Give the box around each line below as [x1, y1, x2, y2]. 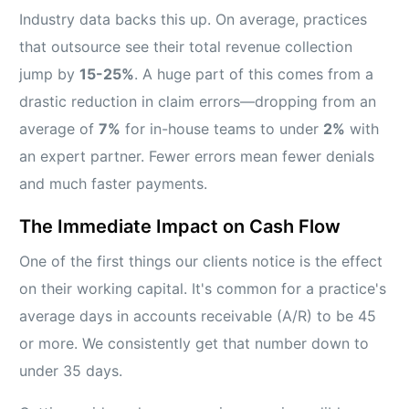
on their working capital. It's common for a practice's [19, 278, 387, 298]
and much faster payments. [19, 173, 208, 193]
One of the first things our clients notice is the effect [19, 251, 383, 270]
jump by [19, 64, 80, 83]
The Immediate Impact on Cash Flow [19, 215, 341, 237]
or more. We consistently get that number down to [19, 333, 370, 352]
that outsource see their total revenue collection [19, 37, 353, 56]
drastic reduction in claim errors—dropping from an [19, 91, 377, 110]
